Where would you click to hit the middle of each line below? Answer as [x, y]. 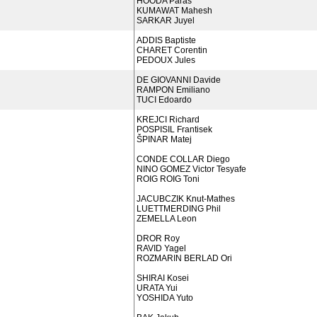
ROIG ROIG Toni [168, 179]
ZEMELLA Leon [167, 219]
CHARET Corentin [172, 50]
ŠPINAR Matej [164, 139]
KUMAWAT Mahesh [174, 11]
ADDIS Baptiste [166, 40]
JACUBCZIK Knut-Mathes [186, 199]
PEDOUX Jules [166, 60]
